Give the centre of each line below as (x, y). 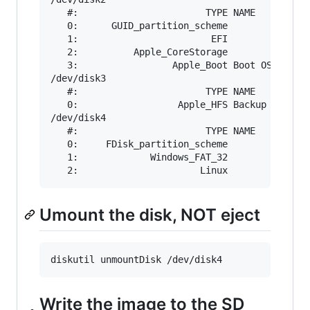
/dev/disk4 (78, 118)
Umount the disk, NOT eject (150, 215)
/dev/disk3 (78, 79)
